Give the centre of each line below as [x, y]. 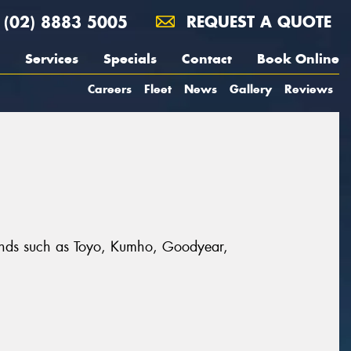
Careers [110, 89]
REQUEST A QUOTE [256, 22]
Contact [207, 59]
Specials [130, 59]
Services [52, 59]
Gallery [251, 89]
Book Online [298, 59]
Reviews [309, 89]
